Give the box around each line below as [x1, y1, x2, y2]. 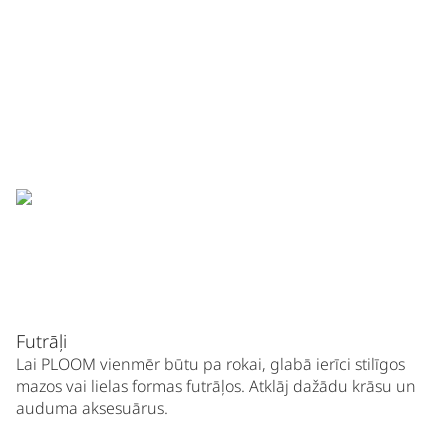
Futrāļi [16, 329, 67, 354]
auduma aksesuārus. [16, 397, 168, 420]
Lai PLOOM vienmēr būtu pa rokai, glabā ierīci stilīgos [16, 353, 405, 376]
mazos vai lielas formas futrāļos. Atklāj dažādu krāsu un [16, 375, 416, 398]
